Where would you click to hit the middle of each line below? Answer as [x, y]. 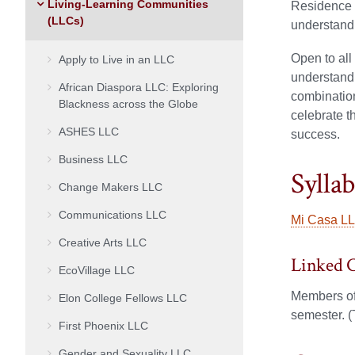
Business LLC [93, 159]
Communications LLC [113, 214]
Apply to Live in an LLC [116, 59]
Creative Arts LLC [103, 242]
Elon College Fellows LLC [123, 298]
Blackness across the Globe [130, 103]
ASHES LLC [89, 131]
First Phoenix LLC [103, 325]
